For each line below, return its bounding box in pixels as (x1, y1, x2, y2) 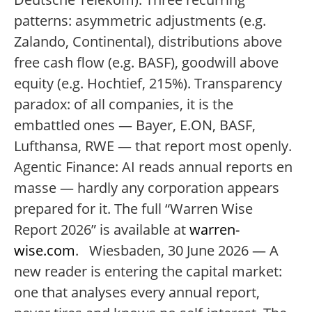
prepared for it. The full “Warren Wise (14, 199, 253, 218)
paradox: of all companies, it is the (14, 95, 233, 114)
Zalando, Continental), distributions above (14, 32, 282, 51)
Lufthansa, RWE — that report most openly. (14, 136, 292, 155)
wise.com (14, 241, 75, 260)
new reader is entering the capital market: (14, 262, 282, 281)
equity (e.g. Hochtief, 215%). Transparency (14, 74, 282, 93)
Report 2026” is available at (14, 220, 189, 239)
